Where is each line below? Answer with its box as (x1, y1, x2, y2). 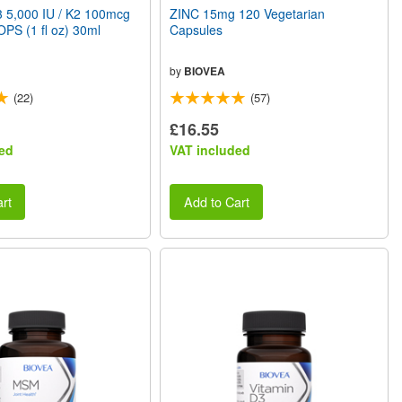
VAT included (170, 140, 251, 159)
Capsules (170, 20, 223, 39)
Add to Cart (183, 192, 249, 212)
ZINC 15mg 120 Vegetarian (170, 4, 326, 22)
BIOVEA (184, 62, 226, 79)
